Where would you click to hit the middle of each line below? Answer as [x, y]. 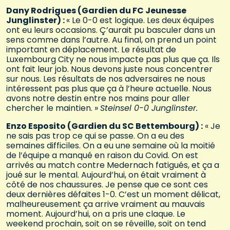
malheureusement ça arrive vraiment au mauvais [106, 204]
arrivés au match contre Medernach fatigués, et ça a [113, 165]
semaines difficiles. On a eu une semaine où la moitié [111, 146]
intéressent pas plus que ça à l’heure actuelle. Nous [109, 89]
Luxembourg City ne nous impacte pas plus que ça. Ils [113, 60]
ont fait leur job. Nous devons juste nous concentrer [109, 69]
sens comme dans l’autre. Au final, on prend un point [111, 40]
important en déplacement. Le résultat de [91, 50]
